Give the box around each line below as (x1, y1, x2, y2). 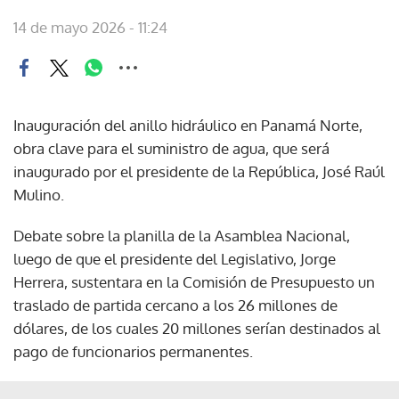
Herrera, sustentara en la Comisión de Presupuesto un (13, 273, 375, 291)
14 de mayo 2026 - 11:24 (13, 18, 167, 37)
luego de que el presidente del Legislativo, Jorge (13, 249, 336, 268)
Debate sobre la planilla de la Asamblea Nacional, (13, 226, 350, 245)
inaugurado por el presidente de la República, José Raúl (13, 162, 385, 181)
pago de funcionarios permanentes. (13, 342, 253, 361)
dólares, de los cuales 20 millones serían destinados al (13, 319, 380, 338)
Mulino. (13, 185, 64, 204)
